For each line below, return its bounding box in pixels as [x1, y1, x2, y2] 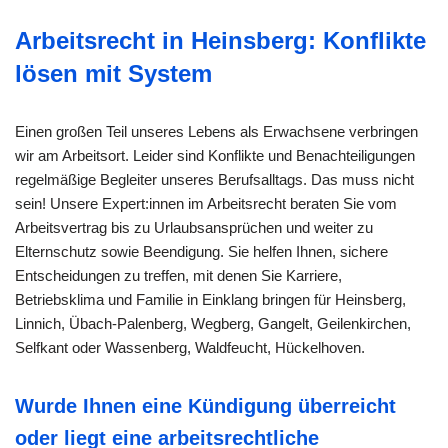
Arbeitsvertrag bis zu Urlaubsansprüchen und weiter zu [15, 219, 373, 237]
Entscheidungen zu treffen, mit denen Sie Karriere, [15, 267, 342, 285]
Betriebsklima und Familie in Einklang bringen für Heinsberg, [15, 291, 406, 309]
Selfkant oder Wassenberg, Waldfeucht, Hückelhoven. [15, 339, 365, 357]
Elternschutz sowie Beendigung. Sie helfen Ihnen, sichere [15, 243, 388, 261]
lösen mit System [15, 60, 212, 88]
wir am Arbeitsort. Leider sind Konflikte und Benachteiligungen [15, 147, 415, 165]
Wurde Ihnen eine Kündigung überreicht [15, 395, 396, 418]
